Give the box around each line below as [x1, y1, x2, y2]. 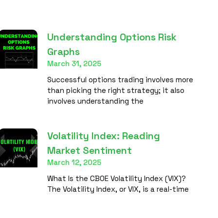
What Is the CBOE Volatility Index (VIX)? [47, 174, 186, 183]
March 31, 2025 [47, 59, 101, 68]
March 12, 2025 [47, 158, 101, 167]
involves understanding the [47, 96, 144, 106]
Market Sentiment [47, 144, 132, 157]
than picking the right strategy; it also [47, 86, 184, 95]
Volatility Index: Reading [47, 129, 160, 142]
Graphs [47, 45, 80, 58]
